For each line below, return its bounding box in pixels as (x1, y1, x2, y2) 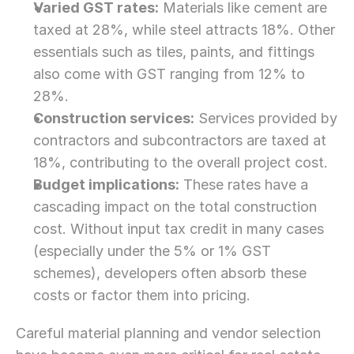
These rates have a (179, 176, 308, 193)
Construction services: (33, 110, 194, 126)
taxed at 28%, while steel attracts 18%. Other (33, 21, 335, 38)
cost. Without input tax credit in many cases (33, 220, 324, 237)
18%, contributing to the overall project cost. (33, 154, 328, 171)
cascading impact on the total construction (33, 198, 317, 215)
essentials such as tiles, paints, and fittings (33, 43, 314, 60)
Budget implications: (33, 176, 179, 193)
